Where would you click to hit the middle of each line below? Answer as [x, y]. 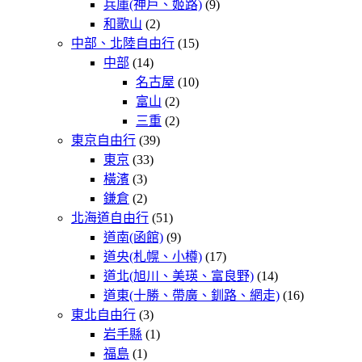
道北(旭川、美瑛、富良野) [179, 276]
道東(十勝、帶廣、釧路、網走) [192, 296]
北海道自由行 [110, 218]
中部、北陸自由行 [123, 44]
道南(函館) [133, 238]
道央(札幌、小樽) [153, 257]
